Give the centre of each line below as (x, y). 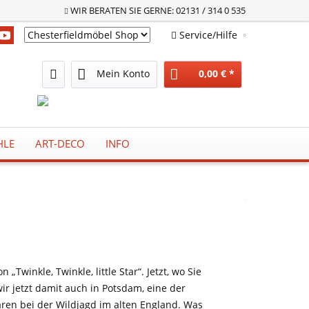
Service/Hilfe (208, 35)
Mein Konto (123, 73)
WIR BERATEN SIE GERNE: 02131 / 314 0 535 (158, 10)
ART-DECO (60, 143)
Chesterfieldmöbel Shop (89, 39)
